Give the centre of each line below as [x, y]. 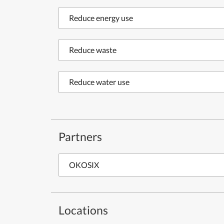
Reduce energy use [101, 18]
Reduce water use [99, 82]
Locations [83, 210]
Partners [80, 136]
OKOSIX [84, 165]
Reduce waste [93, 50]
